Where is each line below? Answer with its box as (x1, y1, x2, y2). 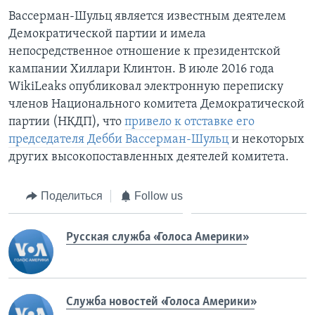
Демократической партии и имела (8, 27, 206, 41)
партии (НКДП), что (8, 115, 124, 129)
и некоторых (231, 132, 304, 146)
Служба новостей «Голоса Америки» (66, 295, 255, 309)
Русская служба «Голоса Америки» (66, 231, 247, 245)
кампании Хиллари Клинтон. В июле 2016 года (8, 62, 274, 76)
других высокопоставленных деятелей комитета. (8, 150, 289, 164)
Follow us (134, 189, 183, 202)
